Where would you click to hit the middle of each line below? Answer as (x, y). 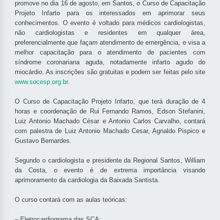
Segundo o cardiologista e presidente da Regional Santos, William (110, 161)
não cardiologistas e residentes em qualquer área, (110, 33)
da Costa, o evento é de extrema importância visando (110, 170)
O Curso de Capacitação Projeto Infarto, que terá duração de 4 (110, 102)
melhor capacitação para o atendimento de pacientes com (110, 53)
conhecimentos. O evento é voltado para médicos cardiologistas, (110, 23)
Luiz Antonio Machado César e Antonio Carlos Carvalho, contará (110, 121)
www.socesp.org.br (41, 82)
